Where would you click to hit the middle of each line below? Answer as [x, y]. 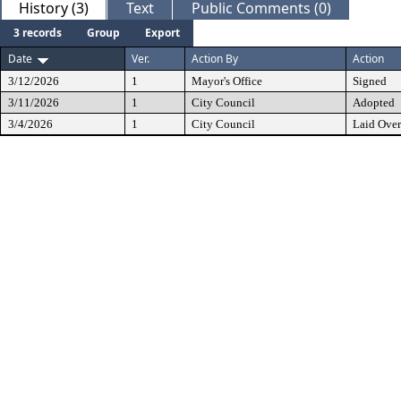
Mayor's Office [227, 81]
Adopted [374, 102]
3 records [38, 33]
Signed [370, 81]
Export [162, 33]
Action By [215, 59]
